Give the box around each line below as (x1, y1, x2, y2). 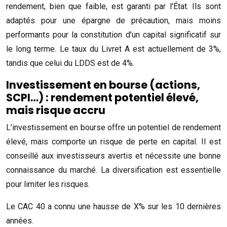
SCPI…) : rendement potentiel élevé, (6, 90, 199, 105)
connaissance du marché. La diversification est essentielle (6, 165, 221, 175)
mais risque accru (6, 103, 105, 118)
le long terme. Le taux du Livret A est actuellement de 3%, (6, 44, 221, 54)
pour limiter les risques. (6, 179, 90, 189)
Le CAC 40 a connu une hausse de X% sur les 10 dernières (6, 202, 221, 211)
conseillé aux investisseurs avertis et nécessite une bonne (6, 151, 221, 161)
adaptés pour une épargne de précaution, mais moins (6, 16, 221, 25)
